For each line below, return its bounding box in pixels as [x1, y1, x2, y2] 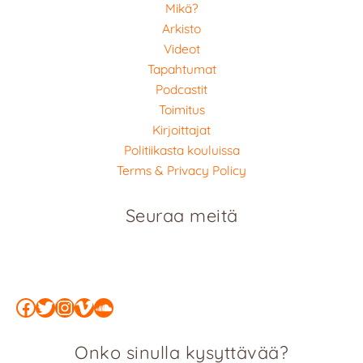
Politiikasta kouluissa [123, 141, 240, 158]
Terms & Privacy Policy [117, 161, 246, 178]
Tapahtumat [147, 60, 216, 77]
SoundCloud [93, 294, 204, 319]
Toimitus [158, 100, 205, 117]
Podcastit [156, 80, 207, 97]
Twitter [35, 294, 95, 319]
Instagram [54, 294, 147, 319]
